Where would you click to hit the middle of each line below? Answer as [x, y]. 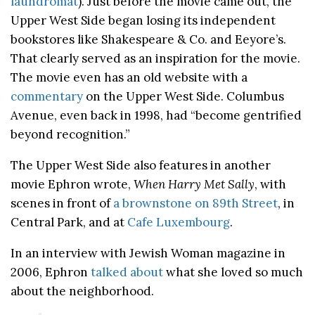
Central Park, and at [69, 223]
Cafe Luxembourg [179, 223]
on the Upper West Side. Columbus [184, 97]
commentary [47, 97]
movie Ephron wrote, [72, 185]
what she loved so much [233, 272]
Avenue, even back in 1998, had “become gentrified [156, 116]
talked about [127, 272]
